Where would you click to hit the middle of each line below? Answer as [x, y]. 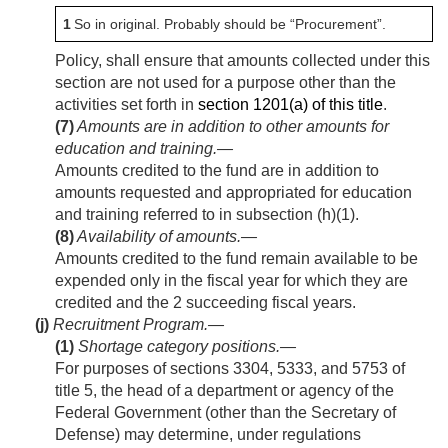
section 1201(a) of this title [290, 105]
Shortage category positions [177, 347]
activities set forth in [126, 105]
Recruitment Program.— [138, 325]
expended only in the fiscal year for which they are [231, 281]
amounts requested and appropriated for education [233, 193]
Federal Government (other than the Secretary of [225, 413]
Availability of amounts [157, 237]
